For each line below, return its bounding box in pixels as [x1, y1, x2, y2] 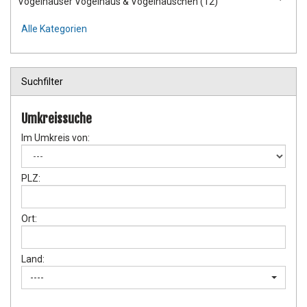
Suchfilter [21, 76, 63, 88]
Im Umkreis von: [21, 132, 90, 144]
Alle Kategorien [21, 23, 87, 35]
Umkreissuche [21, 111, 92, 127]
